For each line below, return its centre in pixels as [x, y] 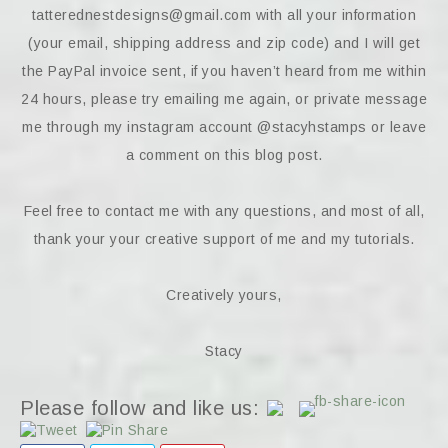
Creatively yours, [224, 295]
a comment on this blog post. [224, 155]
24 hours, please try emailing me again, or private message [224, 99]
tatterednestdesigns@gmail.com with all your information [224, 15]
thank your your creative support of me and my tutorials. [224, 239]
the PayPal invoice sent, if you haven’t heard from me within [224, 71]
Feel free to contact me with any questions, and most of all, [224, 211]
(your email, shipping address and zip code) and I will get [224, 43]
